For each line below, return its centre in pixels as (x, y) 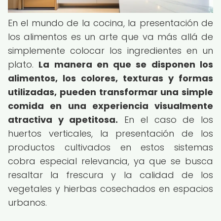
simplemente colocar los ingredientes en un (110, 51)
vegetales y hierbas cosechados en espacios (110, 189)
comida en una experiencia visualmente (110, 106)
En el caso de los (166, 120)
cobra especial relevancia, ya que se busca (110, 161)
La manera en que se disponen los (126, 64)
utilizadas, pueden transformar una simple (110, 92)
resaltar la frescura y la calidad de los (110, 175)
